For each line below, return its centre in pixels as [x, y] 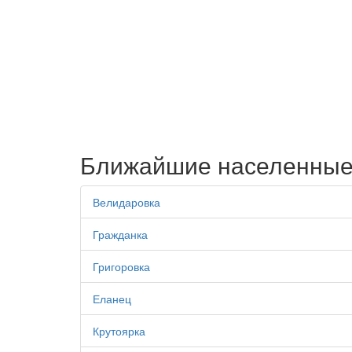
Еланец [112, 299]
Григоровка [121, 266]
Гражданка [120, 234]
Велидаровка [126, 202]
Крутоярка [119, 331]
